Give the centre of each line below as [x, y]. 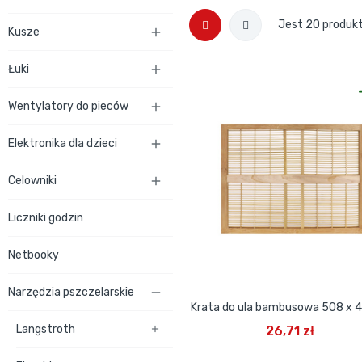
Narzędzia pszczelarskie [71, 292]
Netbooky [34, 255]
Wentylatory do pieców [68, 106]
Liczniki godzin [46, 218]
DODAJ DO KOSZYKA [292, 319]
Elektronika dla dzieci [63, 143]
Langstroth [46, 329]
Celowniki [32, 181]
